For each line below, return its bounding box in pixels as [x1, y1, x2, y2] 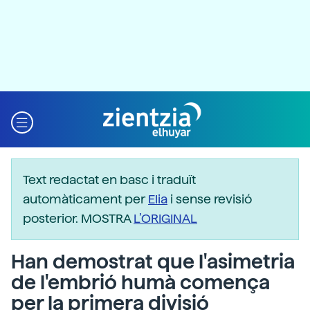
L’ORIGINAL [134, 211, 197, 226]
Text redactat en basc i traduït [23, 172, 196, 187]
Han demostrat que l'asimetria [11, 250, 295, 273]
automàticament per [23, 192, 148, 206]
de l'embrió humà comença [11, 271, 270, 294]
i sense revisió [167, 192, 252, 206]
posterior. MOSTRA [23, 211, 134, 226]
